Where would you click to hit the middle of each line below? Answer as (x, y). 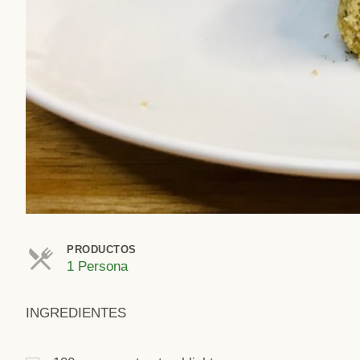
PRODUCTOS (102, 250)
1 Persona (97, 267)
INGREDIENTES (76, 313)
